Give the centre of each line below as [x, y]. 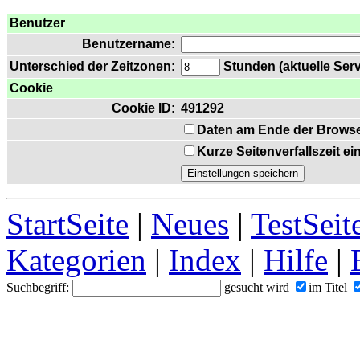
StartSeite [67, 224]
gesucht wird [257, 287]
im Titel [328, 287]
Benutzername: [129, 44]
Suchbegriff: [39, 287]
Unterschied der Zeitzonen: [92, 66]
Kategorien [76, 260]
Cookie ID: [143, 108]
